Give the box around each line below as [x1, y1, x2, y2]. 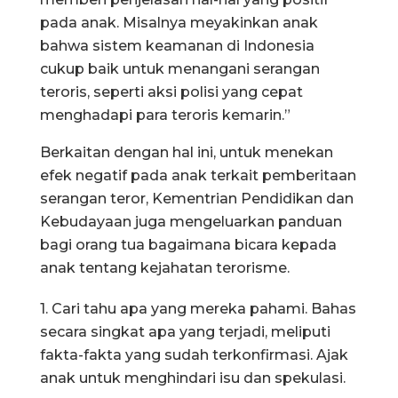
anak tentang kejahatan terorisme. [40, 259, 290, 276]
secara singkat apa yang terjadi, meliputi [40, 322, 330, 340]
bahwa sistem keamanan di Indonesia [40, 36, 314, 54]
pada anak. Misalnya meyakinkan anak [40, 13, 318, 31]
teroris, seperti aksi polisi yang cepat [40, 83, 303, 100]
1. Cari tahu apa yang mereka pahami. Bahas [40, 299, 356, 317]
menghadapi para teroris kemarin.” [40, 106, 291, 123]
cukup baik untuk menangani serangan [40, 60, 320, 77]
